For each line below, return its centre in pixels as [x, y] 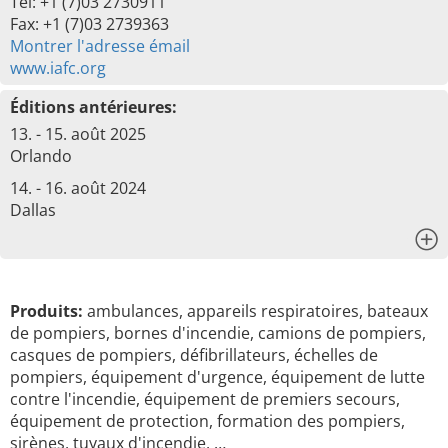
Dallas [33, 210]
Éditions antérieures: [93, 107]
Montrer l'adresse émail [100, 46]
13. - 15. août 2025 [78, 134]
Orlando [41, 156]
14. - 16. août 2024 [78, 188]
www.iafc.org [58, 68]
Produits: [46, 311]
